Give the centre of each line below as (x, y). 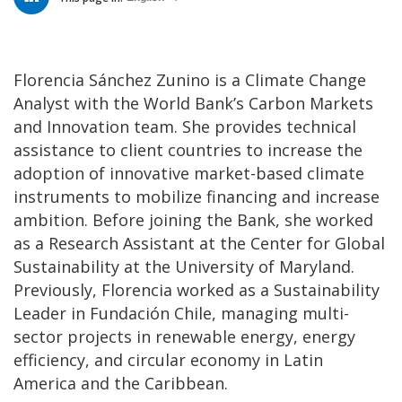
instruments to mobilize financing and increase (197, 196)
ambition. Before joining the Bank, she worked (193, 219)
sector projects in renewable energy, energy (184, 336)
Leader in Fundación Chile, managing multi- (181, 313)
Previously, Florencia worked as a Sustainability (197, 289)
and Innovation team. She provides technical (185, 126)
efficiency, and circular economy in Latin (168, 359)
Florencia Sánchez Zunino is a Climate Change (190, 79)
